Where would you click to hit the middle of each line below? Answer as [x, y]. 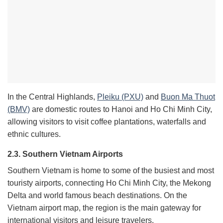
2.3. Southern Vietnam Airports [65, 154]
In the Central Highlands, [52, 97]
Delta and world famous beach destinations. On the [97, 196]
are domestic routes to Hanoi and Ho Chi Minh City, [121, 110]
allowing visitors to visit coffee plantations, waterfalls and [107, 122]
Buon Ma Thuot [188, 97]
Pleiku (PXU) [120, 97]
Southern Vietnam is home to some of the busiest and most [111, 171]
